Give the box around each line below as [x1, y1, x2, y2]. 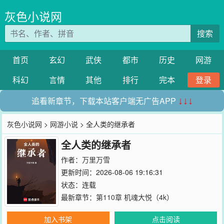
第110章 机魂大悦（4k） [95, 192, 173, 202]
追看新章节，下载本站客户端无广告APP [31, 95, 178, 106]
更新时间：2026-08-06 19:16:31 [60, 167, 163, 177]
